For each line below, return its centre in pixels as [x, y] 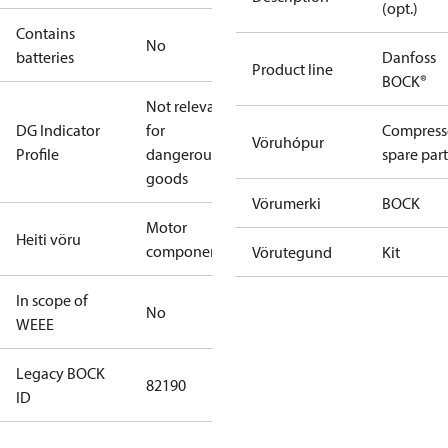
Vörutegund [292, 252]
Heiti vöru [48, 239]
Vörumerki [286, 203]
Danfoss [409, 57]
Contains [45, 33]
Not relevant [187, 106]
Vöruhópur [288, 142]
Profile [37, 154]
